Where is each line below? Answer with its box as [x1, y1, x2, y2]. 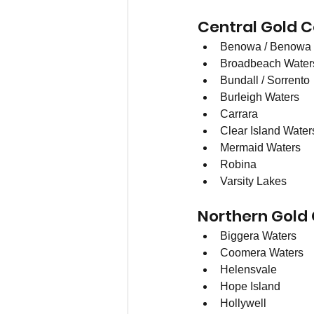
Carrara [220, 108, 258, 121]
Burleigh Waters [220, 91, 299, 104]
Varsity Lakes [220, 175, 287, 188]
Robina [220, 158, 257, 171]
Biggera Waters [220, 230, 296, 243]
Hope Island [220, 280, 283, 293]
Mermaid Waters [220, 142, 301, 154]
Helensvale [220, 264, 277, 276]
